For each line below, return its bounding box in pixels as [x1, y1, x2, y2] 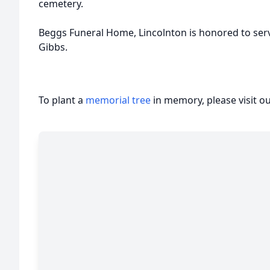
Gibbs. [39, 40, 70, 54]
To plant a [39, 93, 86, 107]
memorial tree [86, 93, 151, 107]
